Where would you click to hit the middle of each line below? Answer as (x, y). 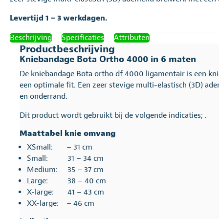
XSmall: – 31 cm (60, 147)
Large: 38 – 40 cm (66, 181)
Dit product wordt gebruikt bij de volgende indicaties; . (113, 115)
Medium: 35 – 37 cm (65, 170)
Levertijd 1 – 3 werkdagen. (58, 18)
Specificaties (83, 38)
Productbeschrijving (67, 49)
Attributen (132, 38)
